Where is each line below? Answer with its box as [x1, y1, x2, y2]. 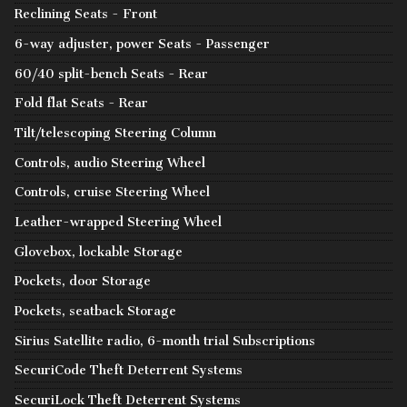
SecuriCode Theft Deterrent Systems [15, 362, 243, 379]
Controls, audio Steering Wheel [15, 154, 205, 171]
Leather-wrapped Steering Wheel [15, 213, 222, 230]
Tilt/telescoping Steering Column [15, 125, 216, 142]
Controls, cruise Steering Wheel [15, 184, 210, 201]
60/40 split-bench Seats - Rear [15, 65, 208, 82]
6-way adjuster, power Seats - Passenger [15, 36, 270, 53]
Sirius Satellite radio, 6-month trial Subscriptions [15, 333, 315, 349]
